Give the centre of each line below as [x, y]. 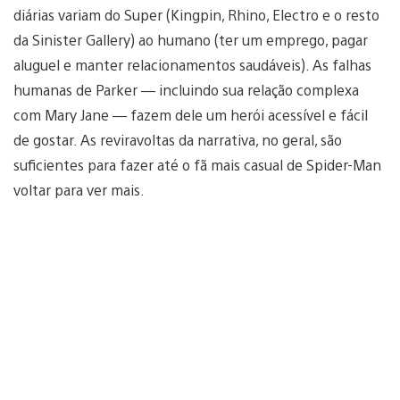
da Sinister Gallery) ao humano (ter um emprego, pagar [191, 39]
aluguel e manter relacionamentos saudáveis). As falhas [192, 64]
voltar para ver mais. [79, 189]
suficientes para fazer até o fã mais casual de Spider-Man [197, 164]
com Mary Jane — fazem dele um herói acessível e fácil [191, 114]
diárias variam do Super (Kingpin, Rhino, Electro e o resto [196, 14]
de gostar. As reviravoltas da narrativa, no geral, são [178, 139]
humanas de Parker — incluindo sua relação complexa [186, 89]
